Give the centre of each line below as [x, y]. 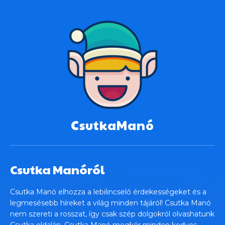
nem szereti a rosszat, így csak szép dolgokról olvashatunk [112, 214]
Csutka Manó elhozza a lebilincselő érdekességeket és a [108, 192]
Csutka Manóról [57, 169]
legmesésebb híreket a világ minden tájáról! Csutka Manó [110, 203]
